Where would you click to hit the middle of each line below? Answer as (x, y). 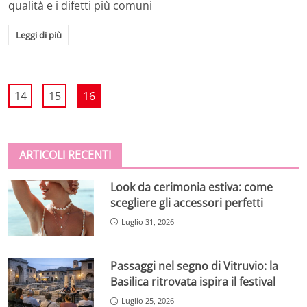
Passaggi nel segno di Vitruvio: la (195, 266)
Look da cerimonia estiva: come (192, 187)
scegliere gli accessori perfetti (187, 202)
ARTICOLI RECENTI (65, 155)
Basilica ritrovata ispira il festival (193, 282)
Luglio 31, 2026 (148, 221)
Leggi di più (38, 35)
